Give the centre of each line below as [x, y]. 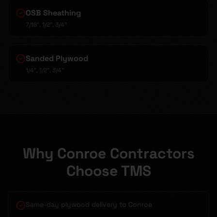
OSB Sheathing [53, 13]
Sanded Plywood [57, 58]
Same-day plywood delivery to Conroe [89, 204]
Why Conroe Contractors [108, 153]
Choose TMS [108, 171]
